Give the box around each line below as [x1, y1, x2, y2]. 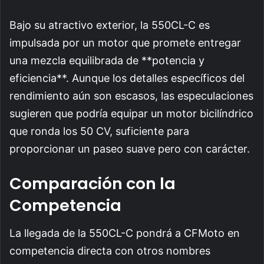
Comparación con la [9, 173, 176, 195]
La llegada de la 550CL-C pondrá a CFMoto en [9, 226, 240, 239]
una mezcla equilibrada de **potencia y [9, 54, 204, 67]
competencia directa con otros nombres [9, 244, 210, 257]
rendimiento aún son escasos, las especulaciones [9, 90, 253, 103]
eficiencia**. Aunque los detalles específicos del [9, 72, 245, 85]
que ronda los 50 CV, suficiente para [9, 125, 189, 138]
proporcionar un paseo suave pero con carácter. [9, 143, 250, 156]
